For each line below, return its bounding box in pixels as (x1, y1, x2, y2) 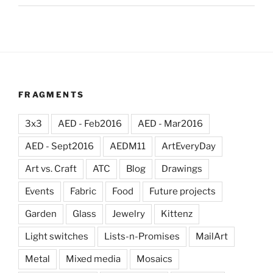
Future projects (149, 186, 216, 197)
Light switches (25, 231, 88, 242)
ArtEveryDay (161, 141, 216, 152)
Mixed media (66, 253, 121, 264)
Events (25, 186, 54, 197)
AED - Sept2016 (25, 141, 94, 152)
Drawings (161, 163, 202, 174)
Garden (25, 208, 57, 219)
